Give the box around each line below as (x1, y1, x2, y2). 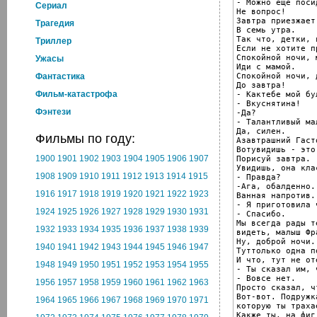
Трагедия (35, 18, 74, 28)
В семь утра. (236, 25, 296, 35)
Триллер (35, 36, 71, 46)
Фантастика (35, 71, 85, 81)
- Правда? (236, 172, 281, 182)
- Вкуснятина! (236, 98, 301, 108)
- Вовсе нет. (236, 273, 296, 283)
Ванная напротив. (236, 190, 316, 200)
